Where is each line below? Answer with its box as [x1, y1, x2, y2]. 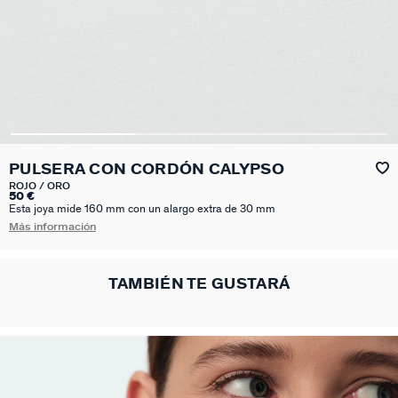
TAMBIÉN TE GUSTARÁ [107, 276, 291, 291]
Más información [9, 221, 96, 232]
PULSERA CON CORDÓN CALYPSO [9, 162, 284, 177]
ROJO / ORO [9, 181, 70, 191]
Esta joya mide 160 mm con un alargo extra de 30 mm [9, 203, 275, 215]
